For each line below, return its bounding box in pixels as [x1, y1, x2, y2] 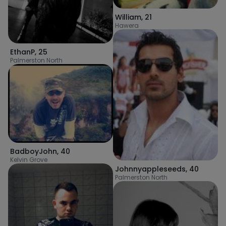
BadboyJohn [10, 146, 57, 156]
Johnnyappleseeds [115, 164, 186, 174]
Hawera [115, 21, 139, 30]
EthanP [10, 46, 35, 57]
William [115, 12, 141, 22]
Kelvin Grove [10, 155, 47, 164]
